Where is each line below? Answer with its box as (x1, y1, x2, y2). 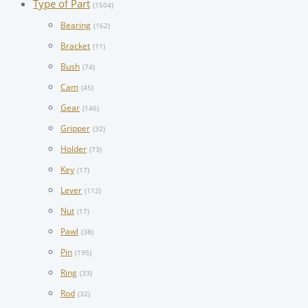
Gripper (60, 122, 90, 135)
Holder (60, 143, 87, 155)
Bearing (60, 19, 91, 32)
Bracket (60, 40, 90, 52)
